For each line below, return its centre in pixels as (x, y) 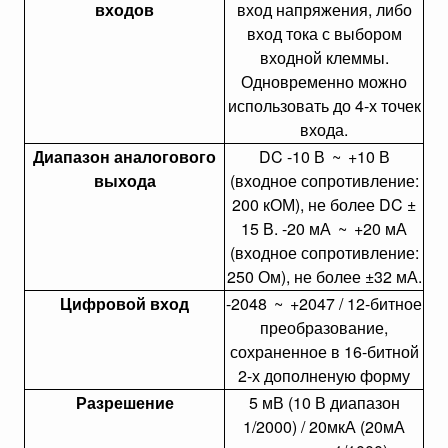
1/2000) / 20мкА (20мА (324, 426)
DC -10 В (293, 156)
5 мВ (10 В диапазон (324, 402)
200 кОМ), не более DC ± (324, 204)
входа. (324, 129)
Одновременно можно (324, 81)
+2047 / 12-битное (354, 303)
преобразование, (324, 327)
